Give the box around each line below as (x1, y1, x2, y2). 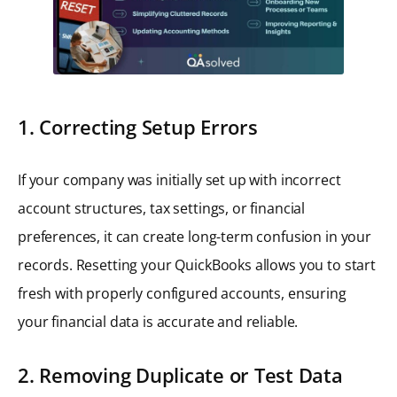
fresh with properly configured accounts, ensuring (18, 284, 346, 304)
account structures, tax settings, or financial (18, 198, 306, 219)
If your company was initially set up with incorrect (18, 170, 341, 191)
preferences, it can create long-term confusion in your (18, 227, 371, 247)
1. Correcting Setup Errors (18, 113, 258, 141)
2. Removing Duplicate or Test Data (18, 362, 343, 389)
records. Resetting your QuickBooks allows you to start (18, 255, 376, 276)
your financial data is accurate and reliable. (18, 312, 299, 332)
